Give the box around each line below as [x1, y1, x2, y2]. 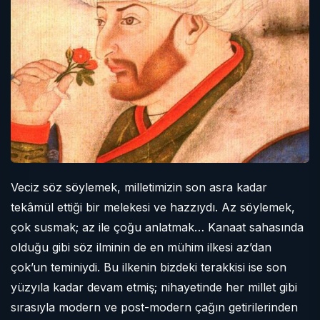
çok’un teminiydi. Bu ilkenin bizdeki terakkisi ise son [11, 260, 286, 274]
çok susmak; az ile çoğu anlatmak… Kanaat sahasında [11, 220, 304, 234]
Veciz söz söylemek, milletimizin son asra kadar [11, 180, 267, 194]
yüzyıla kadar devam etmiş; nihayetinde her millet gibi [11, 280, 297, 294]
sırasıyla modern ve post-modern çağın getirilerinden [11, 300, 298, 314]
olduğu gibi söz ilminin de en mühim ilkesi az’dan [11, 240, 271, 254]
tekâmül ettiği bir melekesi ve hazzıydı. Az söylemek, [11, 200, 295, 214]
